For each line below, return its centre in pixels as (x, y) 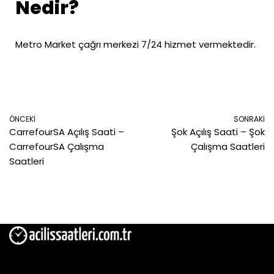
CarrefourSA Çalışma (57, 146)
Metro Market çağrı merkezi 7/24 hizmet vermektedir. (135, 44)
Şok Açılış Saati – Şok (218, 131)
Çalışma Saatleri (228, 146)
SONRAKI (249, 119)
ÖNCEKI (22, 119)
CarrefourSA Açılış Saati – (67, 131)
